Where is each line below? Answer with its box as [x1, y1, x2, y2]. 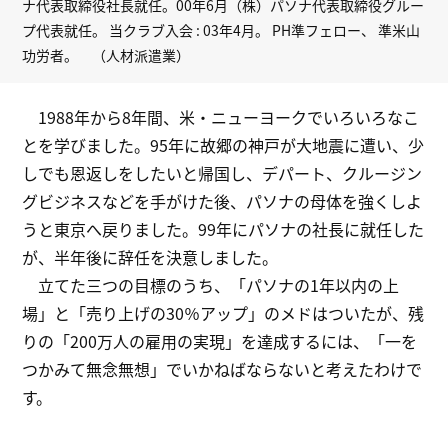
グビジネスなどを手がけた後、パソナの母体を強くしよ [22, 189, 423, 214]
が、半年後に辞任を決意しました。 [22, 245, 279, 270]
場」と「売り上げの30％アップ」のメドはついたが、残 [22, 301, 425, 326]
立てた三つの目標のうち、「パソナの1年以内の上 [22, 273, 400, 298]
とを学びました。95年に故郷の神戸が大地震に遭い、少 [22, 133, 425, 158]
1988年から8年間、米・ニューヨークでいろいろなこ [22, 105, 420, 130]
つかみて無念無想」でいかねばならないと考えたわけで [22, 357, 423, 382]
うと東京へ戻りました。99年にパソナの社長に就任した [22, 217, 425, 242]
